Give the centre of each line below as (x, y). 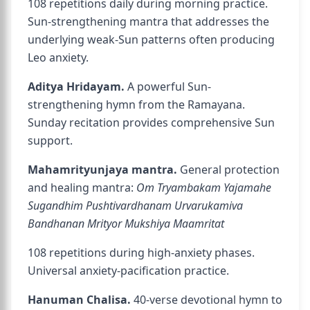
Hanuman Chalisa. (79, 300)
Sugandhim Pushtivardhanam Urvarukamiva (135, 206)
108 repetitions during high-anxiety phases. (141, 253)
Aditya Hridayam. (76, 86)
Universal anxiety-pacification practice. (128, 271)
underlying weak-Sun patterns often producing (151, 39)
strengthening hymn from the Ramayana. (136, 104)
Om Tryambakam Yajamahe (204, 188)
